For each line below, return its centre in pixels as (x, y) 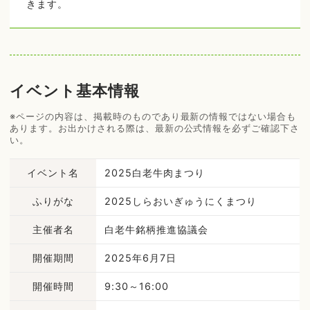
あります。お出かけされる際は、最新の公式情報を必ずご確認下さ (155, 128)
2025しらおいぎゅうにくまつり (181, 201)
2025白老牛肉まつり (155, 173)
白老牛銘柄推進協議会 (156, 230)
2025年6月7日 (140, 258)
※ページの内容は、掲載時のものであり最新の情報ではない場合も (153, 116)
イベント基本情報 (75, 91)
